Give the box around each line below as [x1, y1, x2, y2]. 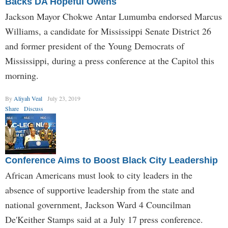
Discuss [24, 104, 43, 112]
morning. [5, 69, 39, 81]
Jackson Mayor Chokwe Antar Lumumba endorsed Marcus [5, 10, 222, 22]
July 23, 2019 [47, 94, 80, 102]
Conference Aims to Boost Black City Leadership [5, 155, 218, 165]
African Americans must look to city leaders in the [5, 169, 192, 181]
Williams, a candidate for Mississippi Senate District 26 [5, 25, 211, 37]
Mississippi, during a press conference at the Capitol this [5, 54, 214, 67]
